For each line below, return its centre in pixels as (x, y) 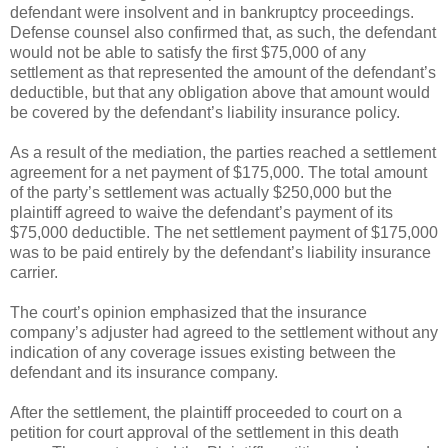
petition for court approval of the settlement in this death (204, 432)
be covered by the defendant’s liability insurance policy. (205, 112)
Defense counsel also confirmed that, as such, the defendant (223, 32)
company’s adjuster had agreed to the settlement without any (224, 332)
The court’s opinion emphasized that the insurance (188, 312)
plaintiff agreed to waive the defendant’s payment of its (201, 212)
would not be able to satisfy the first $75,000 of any (188, 52)
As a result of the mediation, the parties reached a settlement (223, 152)
